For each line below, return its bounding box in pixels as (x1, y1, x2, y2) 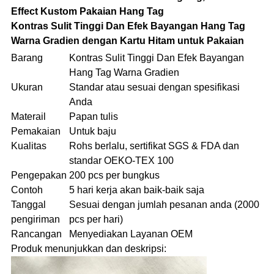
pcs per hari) (68, 214, 123, 225)
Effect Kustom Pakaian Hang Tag (10, 6, 164, 17)
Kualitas (10, 141, 46, 152)
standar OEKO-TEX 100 (68, 155, 174, 166)
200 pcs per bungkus (68, 170, 160, 181)
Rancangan (10, 229, 62, 240)
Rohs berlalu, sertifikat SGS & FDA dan (68, 141, 239, 152)
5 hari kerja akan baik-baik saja (68, 185, 204, 196)
